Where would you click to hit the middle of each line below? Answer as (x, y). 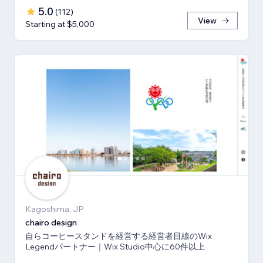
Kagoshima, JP (55, 209)
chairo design (51, 223)
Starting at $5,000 (60, 24)
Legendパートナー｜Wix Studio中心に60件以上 (115, 247)
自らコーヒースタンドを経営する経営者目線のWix (119, 236)
